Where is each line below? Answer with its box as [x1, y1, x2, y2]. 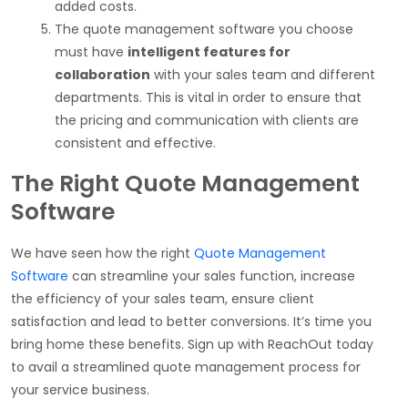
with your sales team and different [150, 66, 375, 85]
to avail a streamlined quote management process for [11, 358, 361, 377]
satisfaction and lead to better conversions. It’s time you [11, 312, 372, 331]
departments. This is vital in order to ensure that [55, 88, 362, 107]
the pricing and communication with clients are [55, 111, 359, 130]
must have [55, 43, 127, 62]
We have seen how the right [11, 244, 194, 263]
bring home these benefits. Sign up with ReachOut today [11, 335, 373, 354]
